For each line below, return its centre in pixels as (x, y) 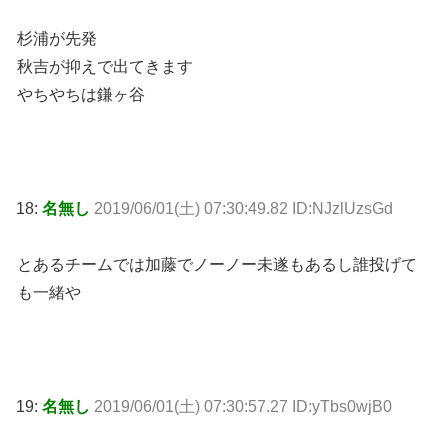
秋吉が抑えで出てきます (105, 66)
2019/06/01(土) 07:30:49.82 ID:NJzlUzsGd (243, 208)
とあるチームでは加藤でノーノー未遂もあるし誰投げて (217, 265)
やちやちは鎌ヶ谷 (81, 94)
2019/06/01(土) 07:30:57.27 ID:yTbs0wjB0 (243, 406)
